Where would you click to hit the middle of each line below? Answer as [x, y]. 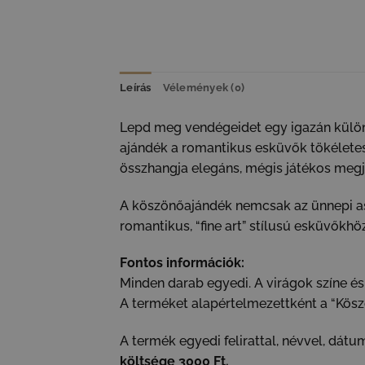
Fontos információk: [182, 263]
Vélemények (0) [204, 87]
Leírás [136, 87]
